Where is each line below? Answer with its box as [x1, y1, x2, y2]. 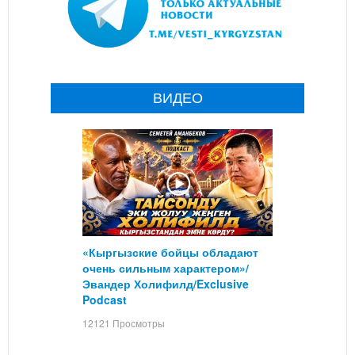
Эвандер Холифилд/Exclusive [82, 276, 249, 292]
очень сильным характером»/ [82, 260, 249, 277]
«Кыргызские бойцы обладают [82, 244, 258, 261]
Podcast [82, 292, 127, 308]
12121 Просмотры [82, 316, 165, 330]
